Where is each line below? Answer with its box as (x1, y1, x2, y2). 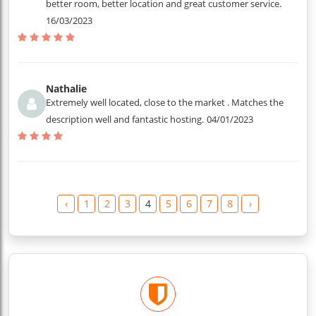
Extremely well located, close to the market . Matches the (46, 96, 284, 109)
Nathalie (46, 82, 87, 95)
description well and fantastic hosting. (46, 113, 204, 126)
